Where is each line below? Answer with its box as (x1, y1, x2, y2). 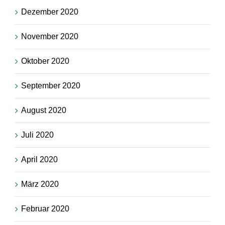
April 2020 (21, 155, 58, 164)
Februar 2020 (21, 204, 69, 213)
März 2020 (21, 180, 59, 189)
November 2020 (21, 32, 78, 41)
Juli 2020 (21, 131, 54, 140)
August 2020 (21, 106, 66, 115)
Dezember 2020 (21, 8, 78, 17)
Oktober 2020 (21, 57, 69, 66)
